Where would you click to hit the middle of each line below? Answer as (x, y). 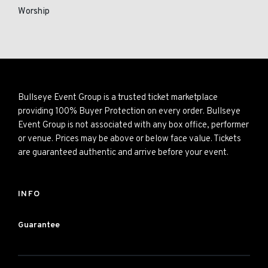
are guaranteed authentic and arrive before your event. (123, 153)
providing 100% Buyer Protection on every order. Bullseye (129, 112)
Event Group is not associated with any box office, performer (133, 125)
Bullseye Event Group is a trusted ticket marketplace (118, 98)
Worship (34, 12)
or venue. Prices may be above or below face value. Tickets (130, 139)
